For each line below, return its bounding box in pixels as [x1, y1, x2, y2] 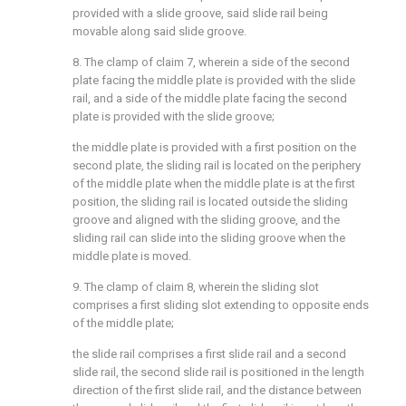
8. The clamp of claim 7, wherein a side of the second [72, 55, 350, 69]
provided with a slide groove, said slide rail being [72, 6, 328, 20]
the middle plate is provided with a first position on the [72, 140, 356, 154]
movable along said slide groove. [72, 24, 246, 38]
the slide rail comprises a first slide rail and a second [72, 347, 346, 361]
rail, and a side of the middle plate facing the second [72, 92, 347, 105]
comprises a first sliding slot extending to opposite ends [72, 298, 369, 312]
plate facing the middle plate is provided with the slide [72, 73, 355, 87]
